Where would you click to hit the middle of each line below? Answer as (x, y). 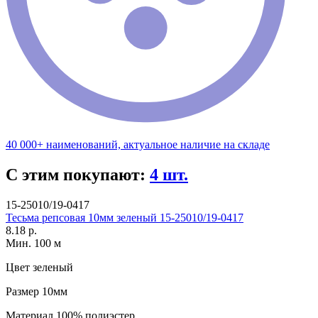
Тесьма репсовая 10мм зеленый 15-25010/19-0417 (125, 218)
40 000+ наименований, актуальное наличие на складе (138, 145)
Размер (22, 292)
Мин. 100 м (33, 243)
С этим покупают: (78, 175)
